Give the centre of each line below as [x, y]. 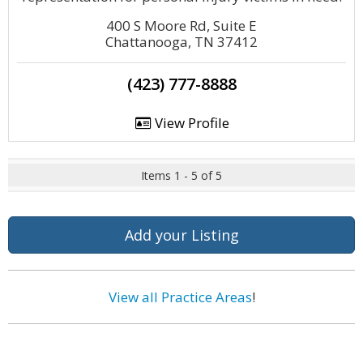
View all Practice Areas [180, 297]
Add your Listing [181, 235]
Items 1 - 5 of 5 [181, 175]
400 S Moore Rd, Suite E [181, 26]
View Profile [190, 123]
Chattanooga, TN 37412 [181, 42]
